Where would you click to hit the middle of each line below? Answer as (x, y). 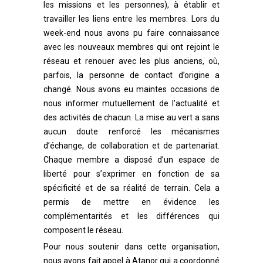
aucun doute (76, 131)
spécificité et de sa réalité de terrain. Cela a (131, 188)
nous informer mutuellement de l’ (110, 103)
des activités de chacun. (90, 117)
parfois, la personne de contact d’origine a (131, 75)
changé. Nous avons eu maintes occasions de (131, 89)
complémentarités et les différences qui (131, 216)
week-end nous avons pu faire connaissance (131, 33)
